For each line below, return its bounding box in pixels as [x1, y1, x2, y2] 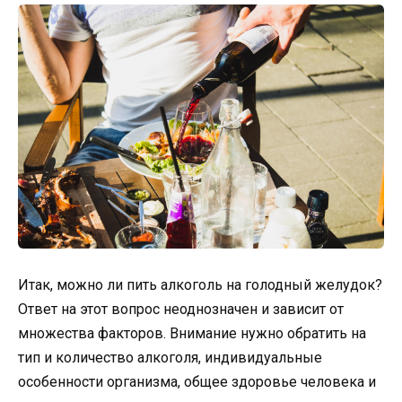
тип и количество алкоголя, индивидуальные [18, 349, 322, 367]
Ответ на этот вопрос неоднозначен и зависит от [18, 301, 344, 319]
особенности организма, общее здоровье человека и [18, 373, 376, 391]
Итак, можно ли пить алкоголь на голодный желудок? [18, 276, 382, 294]
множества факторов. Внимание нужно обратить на [18, 325, 366, 343]
